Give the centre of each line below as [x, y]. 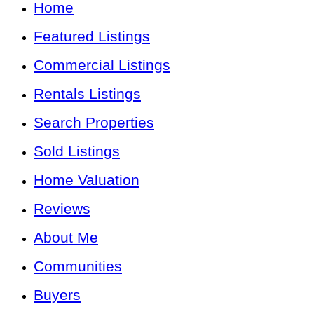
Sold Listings [77, 151]
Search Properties [94, 123]
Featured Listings [92, 36]
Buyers [57, 295]
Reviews [62, 209]
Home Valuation [87, 180]
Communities [78, 266]
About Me [66, 238]
